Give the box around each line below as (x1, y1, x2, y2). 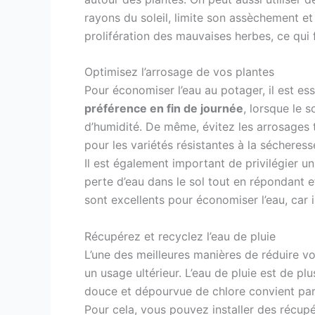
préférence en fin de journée (84, 101, 243, 116)
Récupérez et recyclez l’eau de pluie (84, 229, 276, 244)
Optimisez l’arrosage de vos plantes (84, 65, 274, 79)
